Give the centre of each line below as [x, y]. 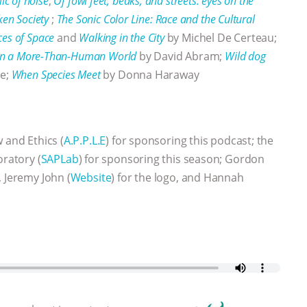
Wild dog [245, 56]
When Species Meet [56, 74]
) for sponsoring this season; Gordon [172, 159]
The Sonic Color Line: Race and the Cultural [156, 19]
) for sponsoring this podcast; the [190, 140]
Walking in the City [122, 37]
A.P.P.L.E [85, 140]
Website [91, 177]
